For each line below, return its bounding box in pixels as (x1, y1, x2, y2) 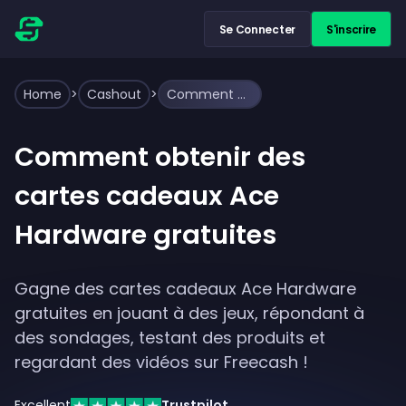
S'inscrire (326, 21, 376, 37)
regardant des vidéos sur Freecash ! (14, 351, 308, 373)
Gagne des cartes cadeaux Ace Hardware (14, 277, 356, 300)
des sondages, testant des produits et (14, 326, 325, 349)
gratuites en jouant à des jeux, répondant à (14, 302, 364, 324)
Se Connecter (218, 21, 295, 37)
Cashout (87, 85, 141, 103)
